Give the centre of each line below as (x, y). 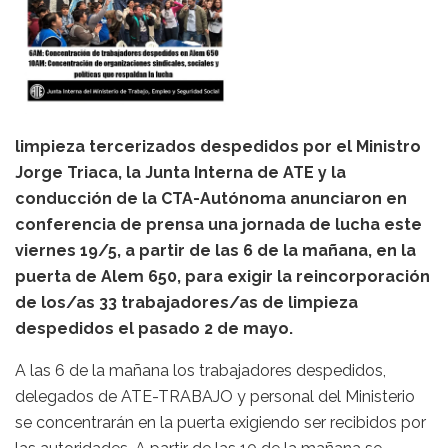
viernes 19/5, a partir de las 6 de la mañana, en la (215, 250)
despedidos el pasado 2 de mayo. (154, 328)
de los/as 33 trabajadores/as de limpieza (186, 302)
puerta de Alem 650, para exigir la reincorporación (222, 276)
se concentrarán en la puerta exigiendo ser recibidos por (220, 422)
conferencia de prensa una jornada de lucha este (218, 224)
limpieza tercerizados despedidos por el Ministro (218, 146)
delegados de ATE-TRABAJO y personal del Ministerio (215, 396)
